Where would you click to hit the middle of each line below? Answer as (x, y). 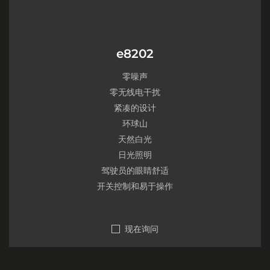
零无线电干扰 (135, 92)
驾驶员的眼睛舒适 (135, 171)
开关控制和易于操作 (135, 186)
